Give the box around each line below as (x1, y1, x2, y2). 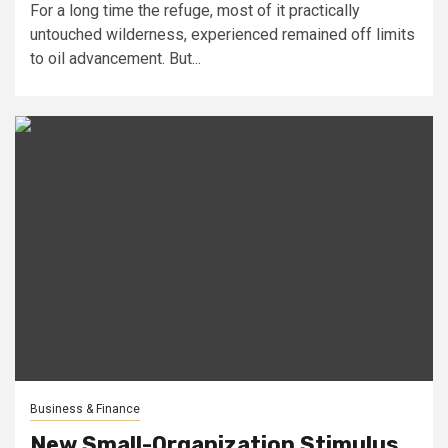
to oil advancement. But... (30, 48, 201, 68)
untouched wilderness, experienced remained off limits (30, 24, 415, 44)
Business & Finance (30, 401, 140, 416)
